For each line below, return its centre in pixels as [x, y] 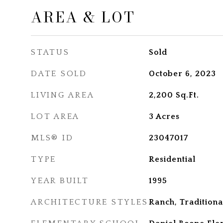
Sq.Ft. [187, 95]
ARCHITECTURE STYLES [90, 202]
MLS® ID [52, 138]
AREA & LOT [83, 17]
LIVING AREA [63, 95]
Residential [172, 159]
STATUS [50, 52]
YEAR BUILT [60, 181]
